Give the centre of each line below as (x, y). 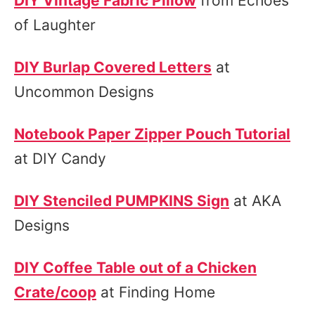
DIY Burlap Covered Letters (113, 67)
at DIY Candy (60, 159)
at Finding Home (156, 292)
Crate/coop (55, 292)
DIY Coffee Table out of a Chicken (135, 268)
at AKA (255, 201)
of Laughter (55, 25)
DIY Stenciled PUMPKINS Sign (122, 201)
